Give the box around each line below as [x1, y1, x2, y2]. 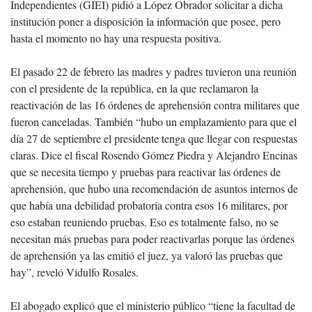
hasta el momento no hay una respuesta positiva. [10, 31, 221, 45]
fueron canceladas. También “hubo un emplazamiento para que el [10, 114, 297, 129]
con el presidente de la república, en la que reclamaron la [10, 81, 258, 95]
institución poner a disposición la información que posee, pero [10, 14, 281, 29]
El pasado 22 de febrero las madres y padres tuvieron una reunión [10, 64, 297, 79]
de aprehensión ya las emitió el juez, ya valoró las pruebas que [10, 248, 283, 263]
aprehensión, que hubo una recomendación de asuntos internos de [10, 181, 298, 196]
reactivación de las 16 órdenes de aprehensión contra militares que [10, 97, 299, 112]
